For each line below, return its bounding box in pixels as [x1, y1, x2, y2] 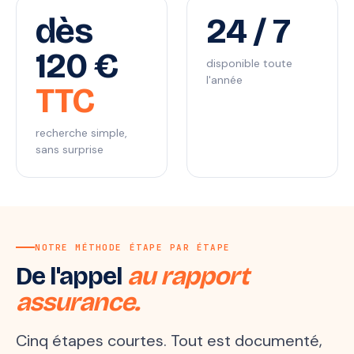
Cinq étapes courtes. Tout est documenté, [16, 330, 322, 351]
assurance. [16, 287, 140, 318]
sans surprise [36, 142, 104, 156]
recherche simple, [36, 126, 127, 140]
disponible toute [206, 56, 292, 70]
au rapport [127, 261, 248, 292]
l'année [206, 73, 243, 87]
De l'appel [16, 261, 128, 292]
